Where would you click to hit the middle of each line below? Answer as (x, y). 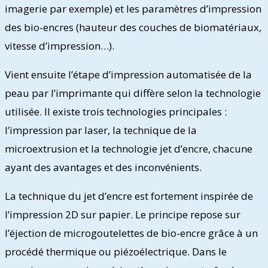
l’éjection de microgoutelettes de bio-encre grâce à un (131, 233)
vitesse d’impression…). (60, 45)
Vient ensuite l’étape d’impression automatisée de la (128, 74)
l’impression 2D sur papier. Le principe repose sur (123, 214)
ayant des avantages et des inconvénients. (103, 167)
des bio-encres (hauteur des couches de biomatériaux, (133, 27)
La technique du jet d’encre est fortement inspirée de (129, 196)
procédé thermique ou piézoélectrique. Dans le (116, 251)
